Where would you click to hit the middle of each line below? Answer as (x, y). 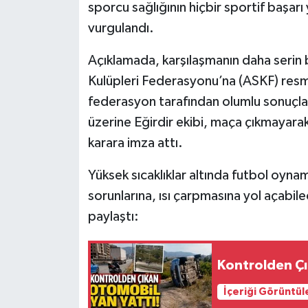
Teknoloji (63, 67)
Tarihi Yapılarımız (86, 32)
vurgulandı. (121, 28)
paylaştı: (113, 216)
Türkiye (58, 102)
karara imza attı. (135, 143)
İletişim (58, 172)
